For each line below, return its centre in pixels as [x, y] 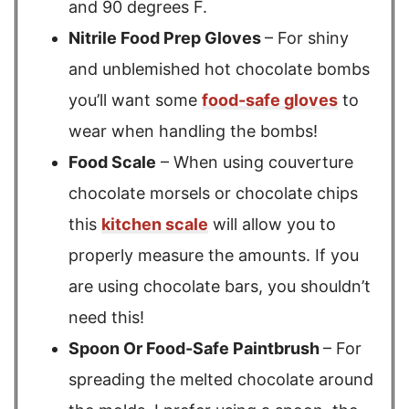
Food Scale [112, 162]
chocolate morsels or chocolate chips [213, 193]
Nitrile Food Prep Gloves [167, 38]
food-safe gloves [270, 100]
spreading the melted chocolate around [221, 379]
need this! [106, 317]
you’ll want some [135, 100]
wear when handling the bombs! [193, 131]
